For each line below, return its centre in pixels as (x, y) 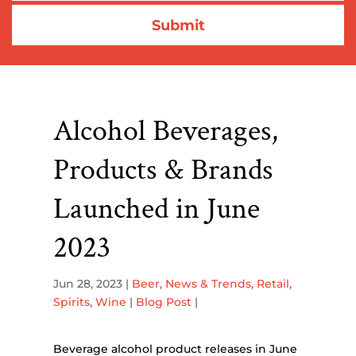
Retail (273, 284)
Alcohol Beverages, (166, 131)
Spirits (72, 302)
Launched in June (157, 209)
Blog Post (164, 302)
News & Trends (209, 284)
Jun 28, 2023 (88, 284)
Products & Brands (163, 170)
